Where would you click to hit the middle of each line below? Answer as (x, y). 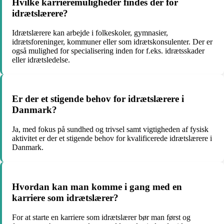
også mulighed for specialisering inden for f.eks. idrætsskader (108, 50)
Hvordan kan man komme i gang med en (97, 186)
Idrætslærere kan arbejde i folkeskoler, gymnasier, (90, 32)
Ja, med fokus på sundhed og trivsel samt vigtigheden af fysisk (110, 129)
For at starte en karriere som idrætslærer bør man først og (101, 217)
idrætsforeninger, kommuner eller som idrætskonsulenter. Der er (112, 41)
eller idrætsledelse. (41, 59)
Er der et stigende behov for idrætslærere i (98, 99)
